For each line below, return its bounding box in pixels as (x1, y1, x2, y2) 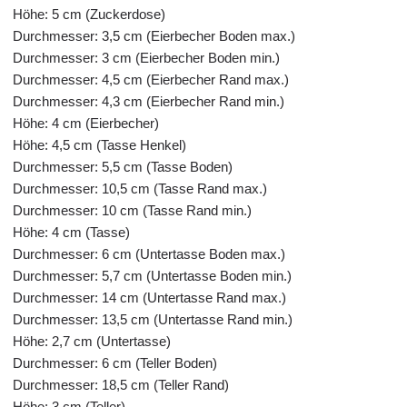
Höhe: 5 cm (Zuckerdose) (13, 6, 165, 22)
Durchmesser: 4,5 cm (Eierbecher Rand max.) (13, 72, 289, 87)
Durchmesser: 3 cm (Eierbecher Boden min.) (13, 50, 280, 65)
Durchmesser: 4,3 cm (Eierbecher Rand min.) (13, 94, 284, 109)
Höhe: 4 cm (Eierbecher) (13, 115, 159, 131)
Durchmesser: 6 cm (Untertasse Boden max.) (13, 246, 285, 262)
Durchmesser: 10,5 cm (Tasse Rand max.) (13, 181, 267, 196)
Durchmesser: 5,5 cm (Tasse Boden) (13, 159, 233, 174)
